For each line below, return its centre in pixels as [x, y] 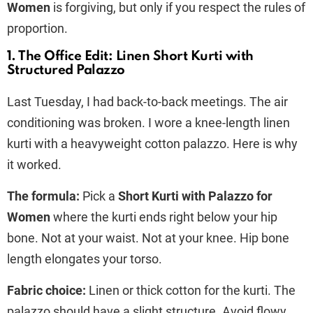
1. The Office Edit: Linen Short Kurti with [130, 56]
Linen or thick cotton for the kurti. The [191, 290]
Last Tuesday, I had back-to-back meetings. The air [147, 101]
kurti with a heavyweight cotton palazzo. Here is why [152, 143]
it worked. [34, 164]
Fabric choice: [46, 290]
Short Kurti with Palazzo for [195, 196]
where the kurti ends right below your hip [164, 217]
